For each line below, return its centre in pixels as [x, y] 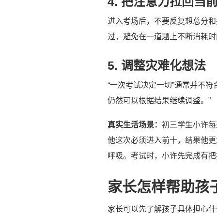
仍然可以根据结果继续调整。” [159, 100]
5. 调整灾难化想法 [157, 65]
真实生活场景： [135, 124]
